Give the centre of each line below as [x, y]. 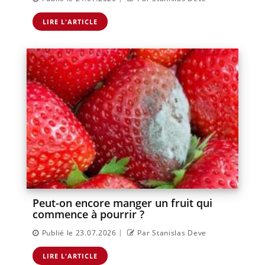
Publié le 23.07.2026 [79, 232]
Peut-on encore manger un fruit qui [122, 203]
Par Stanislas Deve [172, 232]
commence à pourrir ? [88, 214]
